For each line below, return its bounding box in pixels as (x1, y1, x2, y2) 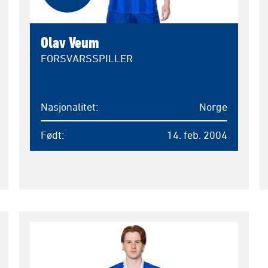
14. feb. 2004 (166, 129, 227, 141)
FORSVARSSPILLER (40, 52, 133, 65)
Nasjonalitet (40, 100, 96, 113)
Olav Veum (40, 33, 99, 51)
